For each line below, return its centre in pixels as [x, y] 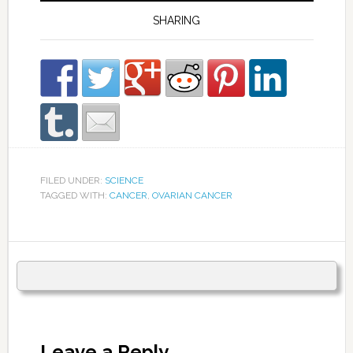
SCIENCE [124, 180]
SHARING [177, 20]
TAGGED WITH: [74, 195]
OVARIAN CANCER [192, 195]
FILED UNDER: [72, 180]
